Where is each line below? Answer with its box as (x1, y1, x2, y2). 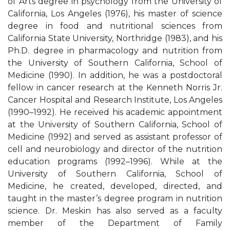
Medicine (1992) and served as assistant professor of (8, 132, 222, 142)
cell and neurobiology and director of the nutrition (8, 144, 222, 154)
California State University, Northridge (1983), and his (8, 33, 222, 43)
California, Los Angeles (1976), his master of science (8, 9, 222, 18)
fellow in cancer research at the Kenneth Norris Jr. (8, 83, 222, 92)
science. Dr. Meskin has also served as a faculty (8, 206, 222, 216)
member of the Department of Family (8, 218, 222, 228)
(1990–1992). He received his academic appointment (8, 107, 222, 117)
